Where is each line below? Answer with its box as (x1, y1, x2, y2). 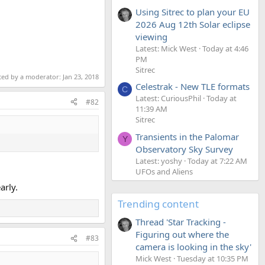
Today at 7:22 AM (188, 155, 247, 166)
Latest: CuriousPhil (135, 93, 201, 104)
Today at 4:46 (202, 43, 248, 54)
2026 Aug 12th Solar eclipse (135, 18, 250, 30)
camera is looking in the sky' (135, 240, 251, 253)
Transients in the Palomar (135, 130, 239, 143)
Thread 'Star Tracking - (135, 215, 226, 228)
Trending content (118, 196, 199, 211)
